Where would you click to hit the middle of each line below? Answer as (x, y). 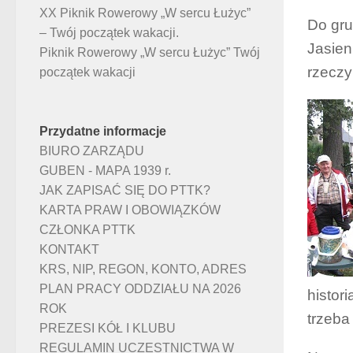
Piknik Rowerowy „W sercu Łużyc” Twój (150, 53)
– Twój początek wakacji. (109, 33)
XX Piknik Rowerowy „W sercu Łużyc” (145, 13)
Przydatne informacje (103, 132)
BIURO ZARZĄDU (92, 151)
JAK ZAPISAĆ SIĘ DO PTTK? (125, 191)
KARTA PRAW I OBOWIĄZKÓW (130, 210)
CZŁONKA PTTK (87, 230)
